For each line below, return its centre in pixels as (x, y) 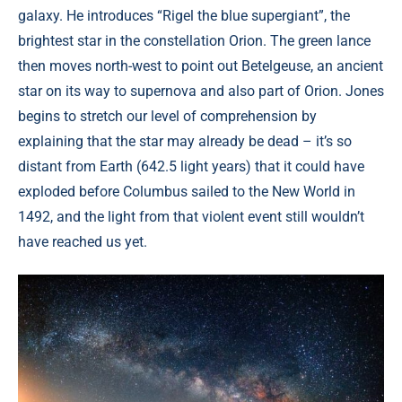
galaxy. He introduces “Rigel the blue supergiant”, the (184, 16)
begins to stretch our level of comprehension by (167, 117)
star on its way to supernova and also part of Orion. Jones (201, 92)
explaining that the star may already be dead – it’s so (185, 142)
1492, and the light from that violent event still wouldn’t (191, 217)
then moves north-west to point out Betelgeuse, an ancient (201, 66)
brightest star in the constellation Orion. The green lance (194, 41)
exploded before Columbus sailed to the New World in (187, 192)
